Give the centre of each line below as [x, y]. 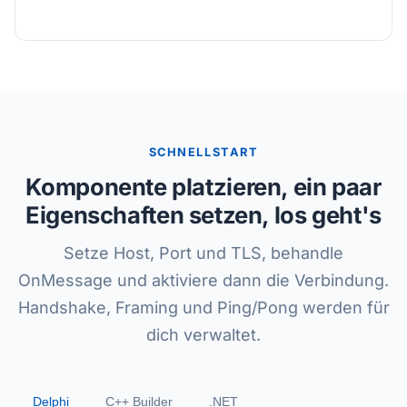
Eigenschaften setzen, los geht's [203, 215]
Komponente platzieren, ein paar [203, 187]
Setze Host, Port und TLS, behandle [203, 253]
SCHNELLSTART [203, 152]
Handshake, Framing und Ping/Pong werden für [203, 308]
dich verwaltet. [203, 335]
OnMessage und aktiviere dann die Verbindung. [203, 280]
